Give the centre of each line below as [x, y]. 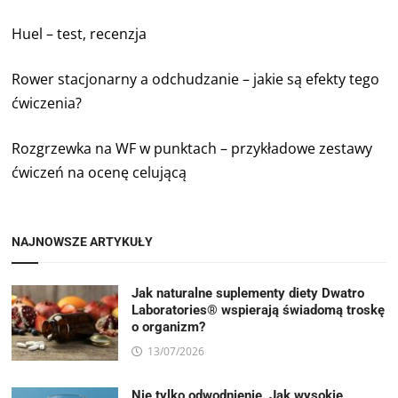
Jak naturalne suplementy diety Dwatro [248, 293]
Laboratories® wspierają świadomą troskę [259, 310]
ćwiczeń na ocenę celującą [99, 172]
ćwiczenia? [47, 103]
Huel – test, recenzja [80, 33]
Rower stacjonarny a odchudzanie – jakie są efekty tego [196, 79]
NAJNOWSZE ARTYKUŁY [83, 241]
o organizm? [169, 326]
